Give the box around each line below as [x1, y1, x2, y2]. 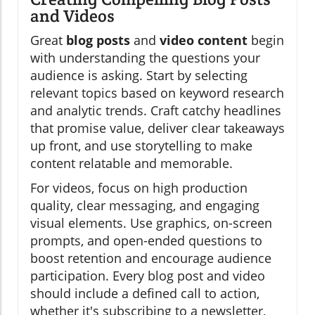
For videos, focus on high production [30, 179, 247, 197]
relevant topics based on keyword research [30, 84, 284, 102]
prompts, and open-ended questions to [30, 232, 262, 250]
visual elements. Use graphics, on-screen [30, 214, 272, 232]
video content [160, 32, 247, 49]
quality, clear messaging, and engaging [30, 197, 259, 214]
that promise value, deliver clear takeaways [30, 120, 285, 137]
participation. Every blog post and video [30, 267, 265, 285]
